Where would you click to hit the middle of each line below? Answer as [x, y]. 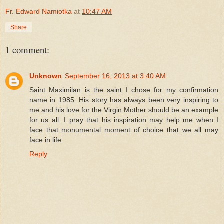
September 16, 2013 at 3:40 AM [115, 76]
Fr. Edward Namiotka [39, 11]
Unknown [46, 76]
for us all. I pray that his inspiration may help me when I [124, 120]
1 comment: [27, 49]
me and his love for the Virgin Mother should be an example [124, 110]
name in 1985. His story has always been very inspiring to [124, 100]
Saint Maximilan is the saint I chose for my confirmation [124, 90]
